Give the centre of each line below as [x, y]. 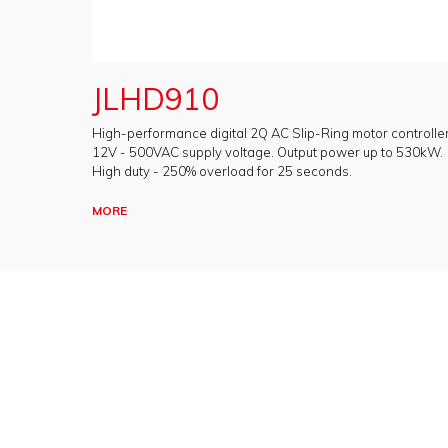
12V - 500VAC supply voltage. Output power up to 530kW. [267, 152]
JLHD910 [155, 99]
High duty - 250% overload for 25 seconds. [222, 171]
